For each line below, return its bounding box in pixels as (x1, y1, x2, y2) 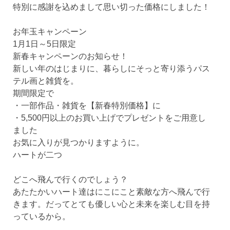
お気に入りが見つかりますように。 (13, 138, 144, 147)
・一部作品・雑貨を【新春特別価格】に (13, 101, 161, 110)
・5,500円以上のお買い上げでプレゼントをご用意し (13, 113, 206, 122)
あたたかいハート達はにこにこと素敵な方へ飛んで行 (13, 187, 210, 196)
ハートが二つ (13, 150, 62, 159)
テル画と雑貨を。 (13, 76, 79, 85)
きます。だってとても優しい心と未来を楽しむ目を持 (13, 200, 210, 208)
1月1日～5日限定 (13, 40, 76, 48)
